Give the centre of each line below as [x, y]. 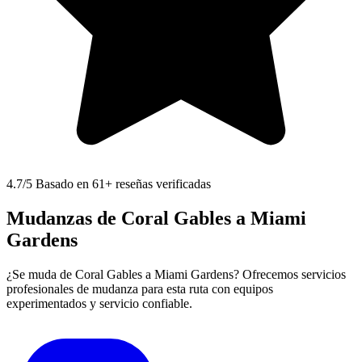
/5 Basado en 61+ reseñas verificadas [117, 184]
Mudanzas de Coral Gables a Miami [156, 219]
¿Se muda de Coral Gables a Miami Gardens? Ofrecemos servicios [176, 275]
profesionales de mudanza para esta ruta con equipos [140, 289]
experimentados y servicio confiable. [99, 304]
